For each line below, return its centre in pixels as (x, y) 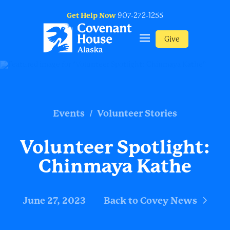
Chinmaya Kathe (115, 167)
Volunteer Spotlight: (115, 148)
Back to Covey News (150, 201)
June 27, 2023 (54, 201)
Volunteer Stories (137, 113)
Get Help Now (91, 15)
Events (69, 113)
